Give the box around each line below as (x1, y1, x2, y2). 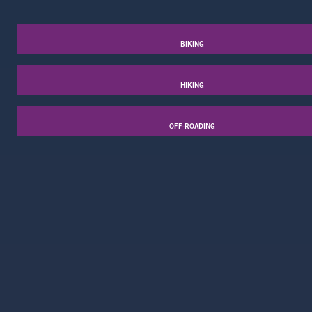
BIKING (180, 39, 204, 49)
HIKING (180, 80, 204, 90)
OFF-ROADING (169, 121, 215, 131)
